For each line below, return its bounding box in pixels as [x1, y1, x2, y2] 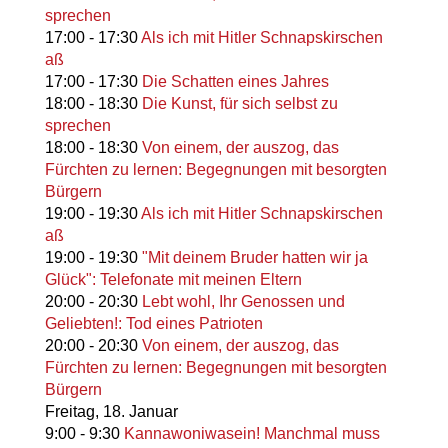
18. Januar [102, 403, 178, 421]
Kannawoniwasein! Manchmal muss [123, 425, 380, 443]
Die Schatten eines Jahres [141, 73, 329, 91]
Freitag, [44, 403, 99, 421]
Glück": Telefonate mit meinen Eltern [44, 271, 302, 289]
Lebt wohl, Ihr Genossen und [141, 293, 345, 311]
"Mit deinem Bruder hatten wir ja [141, 249, 368, 267]
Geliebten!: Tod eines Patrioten [44, 315, 263, 333]
